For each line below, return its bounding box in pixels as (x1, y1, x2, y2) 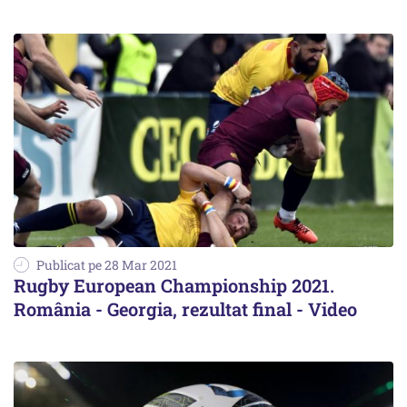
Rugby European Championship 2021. (14, 273, 334, 298)
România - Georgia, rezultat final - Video (14, 297, 357, 322)
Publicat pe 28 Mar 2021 (36, 256, 177, 274)
